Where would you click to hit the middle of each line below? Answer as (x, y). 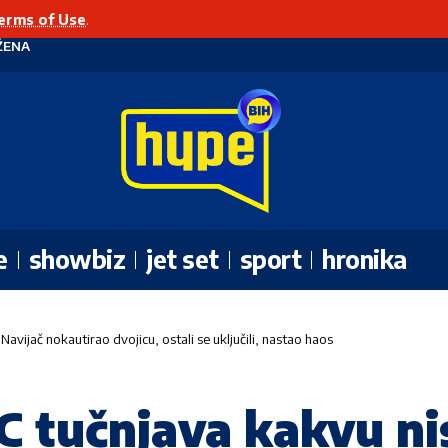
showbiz (76, 259)
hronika (364, 259)
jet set (182, 259)
